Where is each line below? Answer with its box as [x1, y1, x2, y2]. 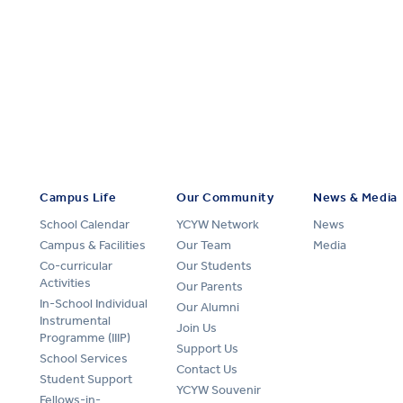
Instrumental [40, 312, 111, 328]
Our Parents [176, 278, 243, 294]
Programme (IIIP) [40, 329, 130, 345]
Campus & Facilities [40, 237, 146, 253]
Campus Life [40, 189, 117, 205]
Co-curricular [40, 257, 112, 273]
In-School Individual [40, 295, 148, 311]
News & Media [313, 189, 398, 205]
